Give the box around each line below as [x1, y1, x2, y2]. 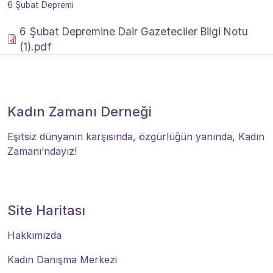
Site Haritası [7, 202, 85, 218]
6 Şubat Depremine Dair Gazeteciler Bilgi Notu [19, 24, 248, 38]
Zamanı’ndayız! [7, 144, 77, 157]
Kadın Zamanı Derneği [7, 103, 152, 119]
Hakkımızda [7, 229, 62, 241]
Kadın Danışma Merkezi [7, 253, 117, 266]
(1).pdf [19, 40, 52, 53]
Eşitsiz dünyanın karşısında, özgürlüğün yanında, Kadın [7, 130, 264, 143]
